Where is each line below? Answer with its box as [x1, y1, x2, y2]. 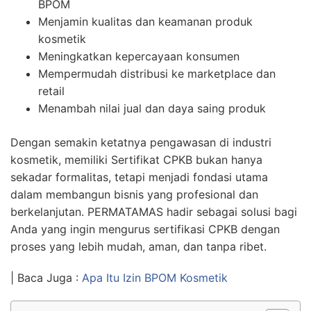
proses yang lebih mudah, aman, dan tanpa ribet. [10, 239, 267, 253]
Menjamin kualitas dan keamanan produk [38, 15, 253, 28]
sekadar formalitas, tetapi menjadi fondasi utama [10, 170, 268, 184]
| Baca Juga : [10, 271, 82, 285]
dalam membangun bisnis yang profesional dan [10, 187, 258, 201]
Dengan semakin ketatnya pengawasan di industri [10, 135, 271, 149]
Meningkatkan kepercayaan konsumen [38, 49, 239, 63]
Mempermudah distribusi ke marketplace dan [38, 67, 276, 81]
